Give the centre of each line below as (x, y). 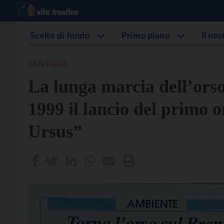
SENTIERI (47, 63)
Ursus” (55, 131)
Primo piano (145, 35)
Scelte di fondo (60, 35)
